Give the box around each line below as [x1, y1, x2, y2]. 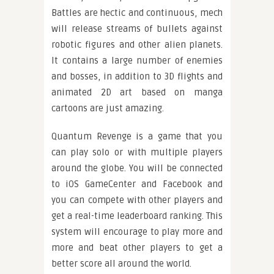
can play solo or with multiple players [51, 146, 223, 158]
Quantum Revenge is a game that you [51, 130, 223, 142]
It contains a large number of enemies [51, 54, 223, 66]
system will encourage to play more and [51, 226, 223, 237]
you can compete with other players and [51, 194, 223, 206]
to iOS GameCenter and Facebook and [51, 178, 223, 190]
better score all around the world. [51, 257, 191, 269]
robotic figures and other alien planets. [51, 39, 223, 50]
